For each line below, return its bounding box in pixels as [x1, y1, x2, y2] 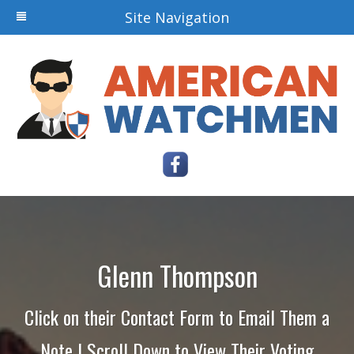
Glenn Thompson [96, 255, 258, 296]
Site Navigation [125, 8, 229, 27]
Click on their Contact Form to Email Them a [24, 303, 330, 332]
